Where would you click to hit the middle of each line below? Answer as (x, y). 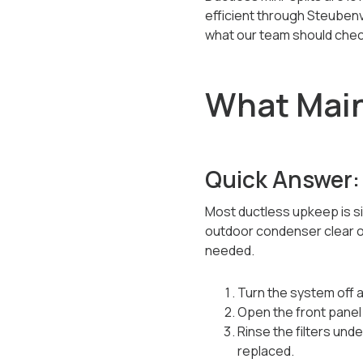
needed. (229, 250)
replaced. (265, 351)
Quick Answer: (282, 179)
